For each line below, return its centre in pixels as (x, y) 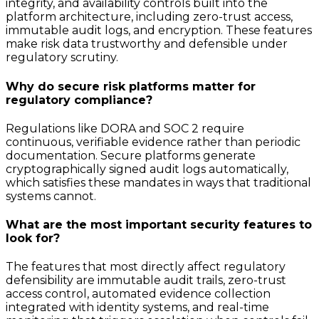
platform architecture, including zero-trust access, (149, 17)
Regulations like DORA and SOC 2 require (125, 128)
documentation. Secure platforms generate (131, 155)
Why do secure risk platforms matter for (131, 86)
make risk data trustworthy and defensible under (147, 44)
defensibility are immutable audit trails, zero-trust (146, 281)
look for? (33, 239)
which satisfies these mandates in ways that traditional (158, 182)
